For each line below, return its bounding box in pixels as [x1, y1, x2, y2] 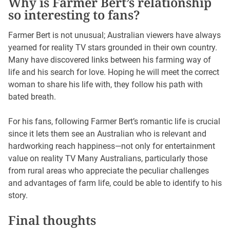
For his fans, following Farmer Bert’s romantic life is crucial [8, 117, 220, 127]
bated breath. [8, 92, 56, 102]
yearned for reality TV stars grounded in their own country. [8, 43, 217, 53]
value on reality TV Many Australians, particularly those [8, 154, 207, 164]
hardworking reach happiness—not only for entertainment [8, 141, 215, 151]
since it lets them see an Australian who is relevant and [8, 129, 206, 139]
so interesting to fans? [8, 6, 140, 24]
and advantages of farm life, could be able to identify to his [8, 178, 222, 188]
